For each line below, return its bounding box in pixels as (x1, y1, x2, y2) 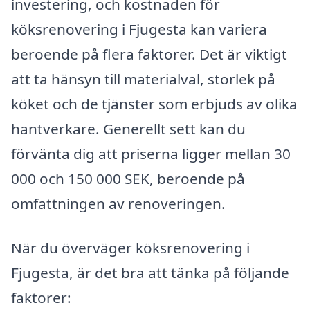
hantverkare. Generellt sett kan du (11, 119, 246, 139)
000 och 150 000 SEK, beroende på (11, 169, 245, 189)
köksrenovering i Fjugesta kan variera (11, 19, 267, 39)
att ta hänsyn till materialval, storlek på (11, 69, 275, 89)
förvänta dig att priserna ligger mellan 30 (11, 144, 291, 164)
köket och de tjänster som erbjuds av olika (11, 94, 298, 114)
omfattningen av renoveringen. (11, 194, 226, 214)
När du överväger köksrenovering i (11, 238, 250, 258)
